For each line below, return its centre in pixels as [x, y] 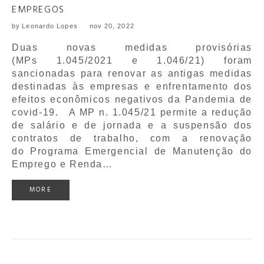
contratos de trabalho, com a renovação [132, 138]
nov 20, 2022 [112, 26]
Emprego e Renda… [62, 164]
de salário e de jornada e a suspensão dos [132, 126]
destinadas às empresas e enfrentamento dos [132, 87]
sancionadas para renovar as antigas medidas [132, 74]
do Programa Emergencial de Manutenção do [132, 151]
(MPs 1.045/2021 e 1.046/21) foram [132, 61]
